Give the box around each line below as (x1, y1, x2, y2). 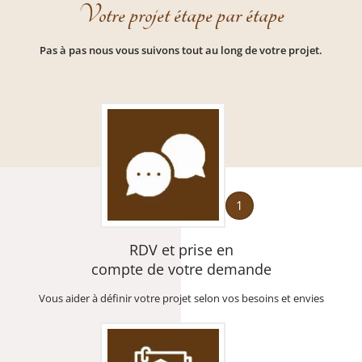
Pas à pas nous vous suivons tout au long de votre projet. (40, 42, 322, 57)
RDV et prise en (128, 239, 234, 259)
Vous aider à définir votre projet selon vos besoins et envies (38, 290, 324, 305)
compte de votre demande (90, 259, 271, 279)
